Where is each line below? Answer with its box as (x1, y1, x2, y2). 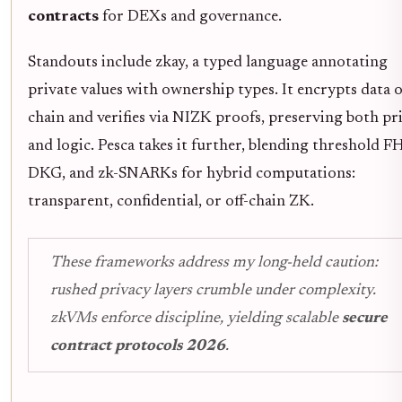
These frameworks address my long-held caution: (50, 254, 378, 271)
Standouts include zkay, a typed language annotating (28, 54, 388, 71)
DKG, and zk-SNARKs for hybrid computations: (28, 165, 355, 182)
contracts (28, 8, 99, 25)
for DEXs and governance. (99, 8, 282, 25)
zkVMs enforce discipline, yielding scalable (50, 310, 342, 327)
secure (342, 310, 388, 327)
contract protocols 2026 (50, 337, 225, 354)
